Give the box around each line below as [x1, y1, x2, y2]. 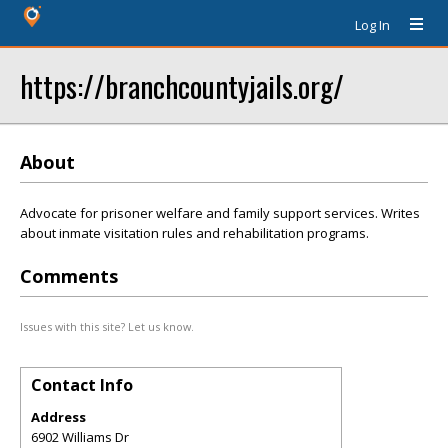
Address [31, 408, 86, 426]
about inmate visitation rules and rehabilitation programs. [20, 224, 369, 242]
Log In [355, 16, 390, 34]
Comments [20, 264, 118, 288]
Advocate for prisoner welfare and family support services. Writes [20, 204, 420, 222]
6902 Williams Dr [31, 428, 129, 446]
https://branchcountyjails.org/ [20, 64, 344, 107]
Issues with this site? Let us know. [20, 319, 194, 334]
